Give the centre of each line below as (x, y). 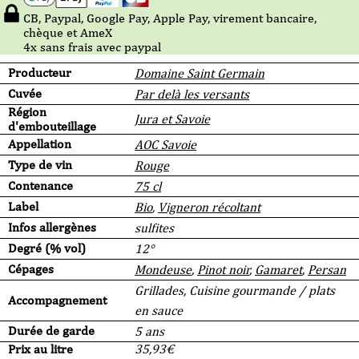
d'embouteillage (52, 126)
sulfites (154, 228)
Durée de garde (51, 330)
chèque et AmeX (68, 32)
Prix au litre (40, 349)
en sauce (159, 310)
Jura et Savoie (172, 119)
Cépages (31, 268)
